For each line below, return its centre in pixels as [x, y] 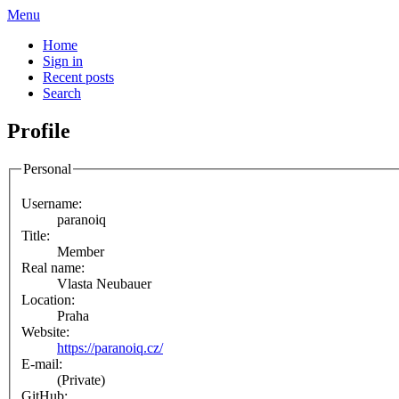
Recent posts [78, 77]
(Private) [81, 380]
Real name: [53, 268]
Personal [47, 168]
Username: [52, 204]
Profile [39, 130]
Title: [36, 236]
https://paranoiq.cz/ [110, 348]
